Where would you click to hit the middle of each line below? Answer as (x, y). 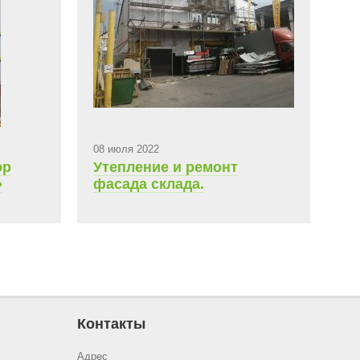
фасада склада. (149, 184)
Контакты (111, 324)
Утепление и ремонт (166, 167)
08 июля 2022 (126, 149)
